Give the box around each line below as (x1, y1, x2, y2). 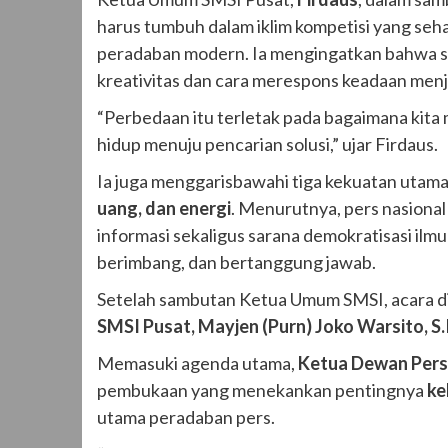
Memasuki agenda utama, (97, 351, 298, 374)
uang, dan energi (97, 196, 231, 219)
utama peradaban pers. (97, 405, 275, 428)
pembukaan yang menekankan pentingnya (97, 378, 427, 401)
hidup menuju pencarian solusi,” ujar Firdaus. (97, 132, 438, 155)
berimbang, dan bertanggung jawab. (97, 250, 376, 273)
